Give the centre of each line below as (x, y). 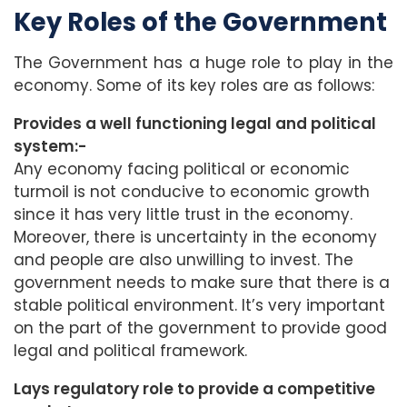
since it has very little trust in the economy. (183, 215)
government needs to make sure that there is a (202, 283)
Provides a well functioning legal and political (195, 124)
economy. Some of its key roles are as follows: (194, 86)
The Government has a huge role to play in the (203, 63)
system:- (50, 147)
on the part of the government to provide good (200, 328)
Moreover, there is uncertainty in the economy (195, 238)
